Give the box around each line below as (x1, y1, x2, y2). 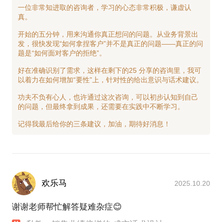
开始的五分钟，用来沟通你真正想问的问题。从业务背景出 (18, 30, 198, 39)
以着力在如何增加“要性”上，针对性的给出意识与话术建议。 (18, 76, 203, 84)
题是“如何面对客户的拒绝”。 (18, 49, 106, 57)
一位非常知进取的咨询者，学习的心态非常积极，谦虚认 (18, 3, 191, 12)
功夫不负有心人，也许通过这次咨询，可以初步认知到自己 (18, 93, 198, 102)
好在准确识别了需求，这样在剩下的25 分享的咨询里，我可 (18, 66, 201, 75)
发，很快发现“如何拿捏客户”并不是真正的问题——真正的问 (18, 40, 203, 48)
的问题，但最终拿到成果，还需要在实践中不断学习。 (18, 103, 184, 111)
